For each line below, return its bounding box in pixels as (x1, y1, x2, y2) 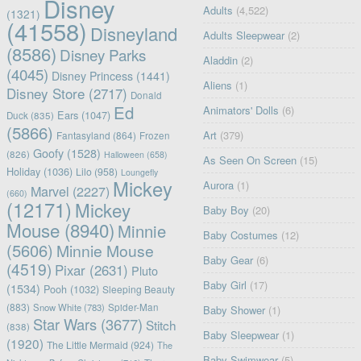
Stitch (145, 316, 176, 334)
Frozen (139, 129, 170, 143)
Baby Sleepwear (203, 327, 280, 343)
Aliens (203, 77, 233, 93)
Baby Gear (203, 252, 254, 268)
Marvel (30, 181, 69, 201)
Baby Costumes (203, 227, 279, 243)
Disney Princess (51, 68, 133, 85)
